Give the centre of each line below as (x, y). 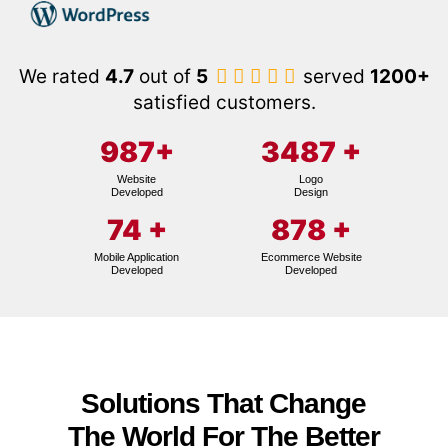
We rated (61, 76)
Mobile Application (137, 256)
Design (311, 191)
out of (164, 76)
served (333, 76)
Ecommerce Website (311, 256)
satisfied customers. (224, 102)
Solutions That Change (224, 403)
